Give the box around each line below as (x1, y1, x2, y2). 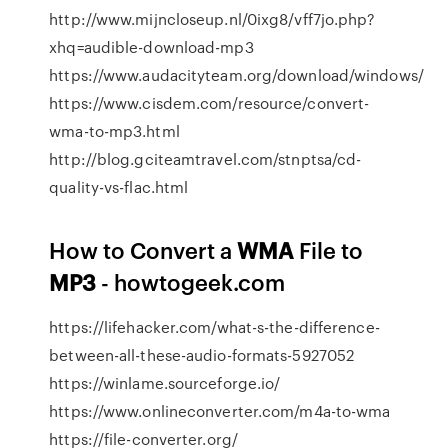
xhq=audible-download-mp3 (49, 36, 254, 58)
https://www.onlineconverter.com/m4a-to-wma (49, 400, 391, 422)
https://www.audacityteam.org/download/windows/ (49, 64, 424, 86)
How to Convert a (49, 234, 238, 265)
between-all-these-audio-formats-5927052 (49, 344, 355, 366)
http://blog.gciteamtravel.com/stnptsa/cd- (49, 148, 362, 170)
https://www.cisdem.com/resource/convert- (49, 92, 370, 114)
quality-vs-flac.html (49, 176, 189, 198)
